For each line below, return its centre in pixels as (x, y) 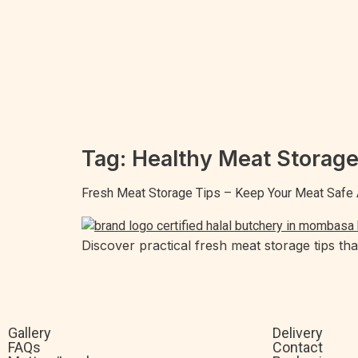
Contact (298, 348)
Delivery (298, 333)
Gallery (30, 333)
